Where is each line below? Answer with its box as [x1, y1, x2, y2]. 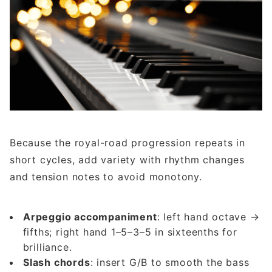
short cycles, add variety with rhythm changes [10, 154, 245, 166]
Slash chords [23, 256, 90, 269]
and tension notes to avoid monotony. [10, 171, 202, 183]
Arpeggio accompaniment [23, 211, 157, 223]
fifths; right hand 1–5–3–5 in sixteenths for [22, 226, 237, 239]
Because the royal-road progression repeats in [10, 137, 245, 149]
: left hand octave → [157, 211, 260, 223]
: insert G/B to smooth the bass [90, 256, 250, 269]
